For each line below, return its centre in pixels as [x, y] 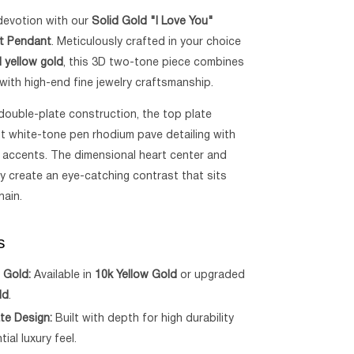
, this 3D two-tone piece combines [154, 63]
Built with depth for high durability [143, 319]
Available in [63, 275]
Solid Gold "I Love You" [153, 22]
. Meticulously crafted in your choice [147, 42]
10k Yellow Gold [136, 275]
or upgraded [211, 275]
